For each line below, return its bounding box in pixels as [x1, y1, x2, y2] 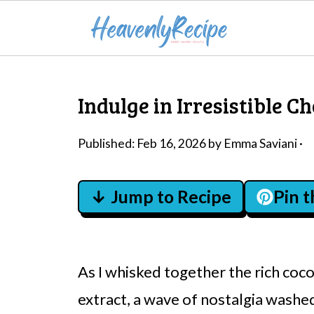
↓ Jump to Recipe [90, 186, 231, 207]
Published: [78, 136, 137, 151]
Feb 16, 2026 [137, 136, 206, 151]
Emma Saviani [224, 136, 297, 151]
